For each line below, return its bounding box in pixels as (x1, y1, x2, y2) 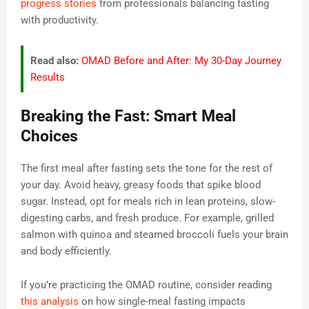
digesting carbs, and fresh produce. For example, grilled (21, 212, 274, 225)
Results (30, 71, 65, 84)
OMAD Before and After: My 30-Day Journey (81, 54, 281, 68)
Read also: (30, 54, 79, 68)
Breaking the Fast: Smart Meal (21, 107, 236, 126)
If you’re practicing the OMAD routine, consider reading (21, 279, 272, 292)
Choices (21, 127, 78, 146)
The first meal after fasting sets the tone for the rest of (21, 162, 272, 175)
